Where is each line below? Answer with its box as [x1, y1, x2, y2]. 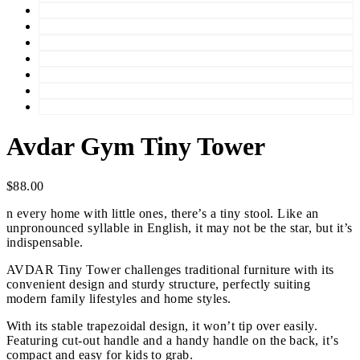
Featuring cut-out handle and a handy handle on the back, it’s [6, 333, 339, 347]
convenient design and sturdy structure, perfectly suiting [6, 276, 311, 291]
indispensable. [6, 235, 84, 249]
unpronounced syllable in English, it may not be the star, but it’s [6, 220, 353, 235]
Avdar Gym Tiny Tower [6, 132, 265, 162]
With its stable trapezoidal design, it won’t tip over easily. [6, 318, 318, 333]
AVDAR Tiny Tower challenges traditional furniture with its [6, 262, 334, 276]
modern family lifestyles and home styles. [6, 291, 231, 305]
